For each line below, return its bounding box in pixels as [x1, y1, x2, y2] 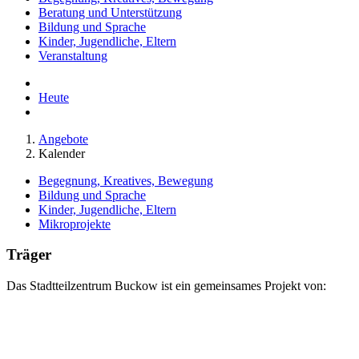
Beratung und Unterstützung [38, 5, 182, 19]
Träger [6, 246, 51, 264]
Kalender [38, 146, 85, 160]
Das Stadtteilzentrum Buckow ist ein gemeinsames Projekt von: [6, 279, 326, 293]
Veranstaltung [38, 48, 107, 63]
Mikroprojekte [38, 216, 111, 231]
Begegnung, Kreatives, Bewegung [38, 173, 213, 188]
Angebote [38, 131, 88, 146]
